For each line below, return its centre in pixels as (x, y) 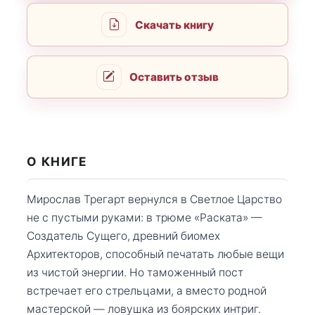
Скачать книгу (174, 25)
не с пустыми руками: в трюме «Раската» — (144, 217)
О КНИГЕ (57, 162)
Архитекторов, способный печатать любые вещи (155, 254)
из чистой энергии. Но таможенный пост (135, 272)
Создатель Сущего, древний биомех (123, 236)
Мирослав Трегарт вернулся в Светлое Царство (154, 199)
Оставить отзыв (174, 77)
